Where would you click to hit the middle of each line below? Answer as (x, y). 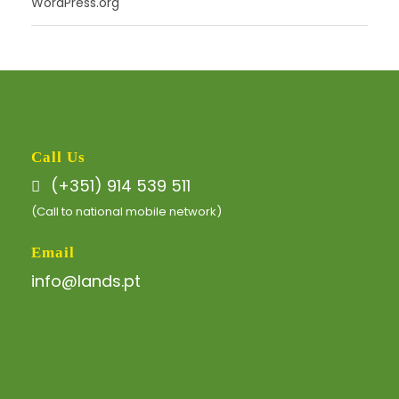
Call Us (58, 157)
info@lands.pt (86, 281)
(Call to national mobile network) (126, 211)
